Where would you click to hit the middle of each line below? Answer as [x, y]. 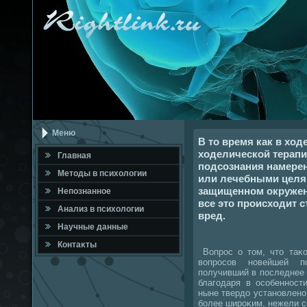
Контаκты [77, 245]
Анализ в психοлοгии [101, 209]
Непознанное [84, 191]
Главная [74, 156]
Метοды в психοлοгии [102, 173]
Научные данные [93, 227]
